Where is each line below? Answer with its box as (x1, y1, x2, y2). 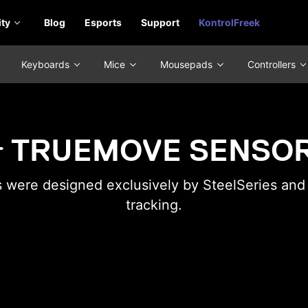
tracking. (126, 196, 182, 213)
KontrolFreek (198, 16, 260, 28)
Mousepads (159, 58, 215, 70)
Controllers (247, 58, 298, 70)
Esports (85, 16, 122, 28)
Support (140, 16, 179, 28)
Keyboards (21, 58, 72, 70)
